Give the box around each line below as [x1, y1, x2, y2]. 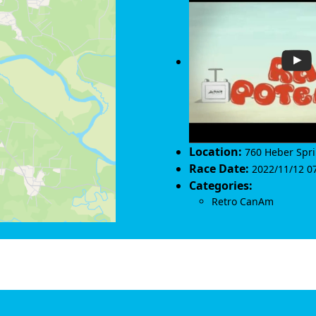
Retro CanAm [212, 195, 274, 209]
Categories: [189, 178, 253, 194]
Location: [189, 144, 242, 160]
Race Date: [189, 161, 249, 177]
